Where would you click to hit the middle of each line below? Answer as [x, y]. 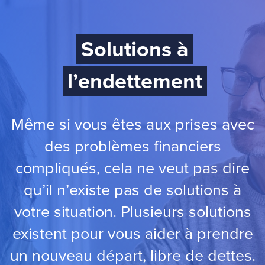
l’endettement [135, 81]
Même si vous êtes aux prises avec [132, 125]
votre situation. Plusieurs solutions [132, 212]
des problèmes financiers [132, 146]
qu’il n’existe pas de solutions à [132, 190]
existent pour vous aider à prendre [132, 234]
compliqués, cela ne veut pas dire [132, 168]
